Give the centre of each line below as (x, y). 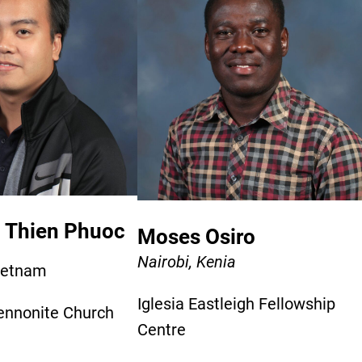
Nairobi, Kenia (187, 261)
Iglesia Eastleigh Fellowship (236, 303)
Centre (162, 329)
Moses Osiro (196, 236)
